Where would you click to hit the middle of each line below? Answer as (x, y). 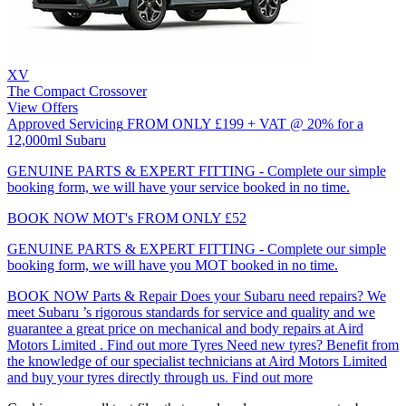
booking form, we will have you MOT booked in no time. (173, 265)
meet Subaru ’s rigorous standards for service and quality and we (191, 312)
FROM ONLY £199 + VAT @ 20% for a (245, 123)
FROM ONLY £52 (192, 217)
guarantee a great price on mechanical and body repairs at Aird (185, 328)
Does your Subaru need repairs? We (283, 295)
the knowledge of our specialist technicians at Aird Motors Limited (197, 361)
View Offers (43, 107)
